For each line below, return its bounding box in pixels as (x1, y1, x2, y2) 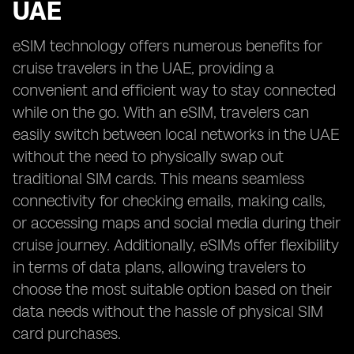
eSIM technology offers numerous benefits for (13, 36, 322, 55)
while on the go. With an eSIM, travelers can (13, 103, 309, 122)
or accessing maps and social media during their (13, 213, 341, 232)
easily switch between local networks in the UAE (13, 125, 339, 144)
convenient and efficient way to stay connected (13, 81, 336, 100)
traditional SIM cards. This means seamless (13, 169, 304, 188)
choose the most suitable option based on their (13, 280, 332, 299)
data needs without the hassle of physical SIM (13, 302, 323, 321)
